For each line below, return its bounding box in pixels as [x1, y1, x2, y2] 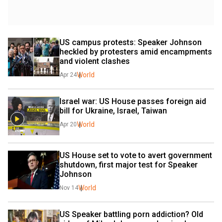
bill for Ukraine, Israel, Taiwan [59, 106, 167, 116]
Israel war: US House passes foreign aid [59, 97, 206, 107]
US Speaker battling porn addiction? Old [59, 210, 203, 220]
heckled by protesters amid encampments [59, 47, 212, 57]
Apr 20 [59, 121, 77, 128]
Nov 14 [59, 184, 78, 192]
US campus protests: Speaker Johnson [59, 38, 202, 48]
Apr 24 [59, 71, 77, 79]
